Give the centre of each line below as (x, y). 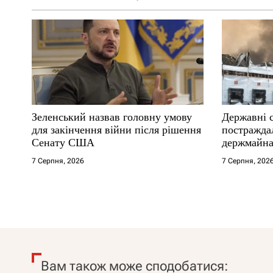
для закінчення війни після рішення (116, 129)
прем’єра (243, 155)
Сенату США (63, 142)
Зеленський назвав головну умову (112, 117)
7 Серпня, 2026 (58, 161)
